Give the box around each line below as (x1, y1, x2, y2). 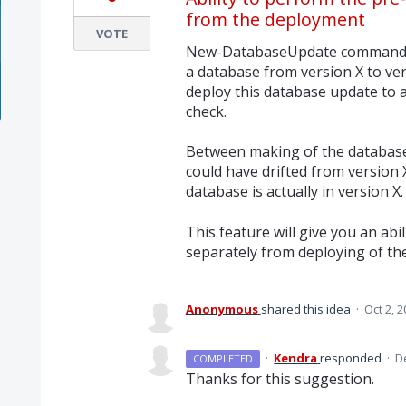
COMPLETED (193, 351, 254, 365)
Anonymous (185, 300, 258, 317)
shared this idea (260, 300, 353, 317)
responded (320, 349, 385, 366)
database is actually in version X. (185, 181, 403, 202)
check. (185, 101, 227, 121)
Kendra (274, 349, 318, 366)
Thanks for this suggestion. (185, 368, 374, 389)
